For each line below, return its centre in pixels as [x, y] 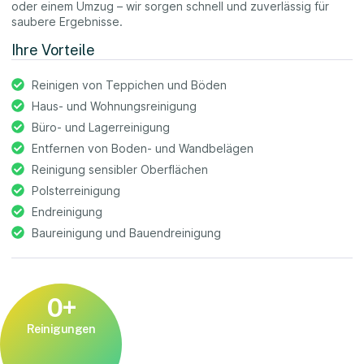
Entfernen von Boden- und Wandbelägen [143, 148]
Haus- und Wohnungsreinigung [114, 106]
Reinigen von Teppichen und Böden [129, 84]
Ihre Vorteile [53, 50]
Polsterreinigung [76, 190]
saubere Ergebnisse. [67, 21]
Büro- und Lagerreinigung [101, 127]
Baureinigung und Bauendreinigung [126, 232]
